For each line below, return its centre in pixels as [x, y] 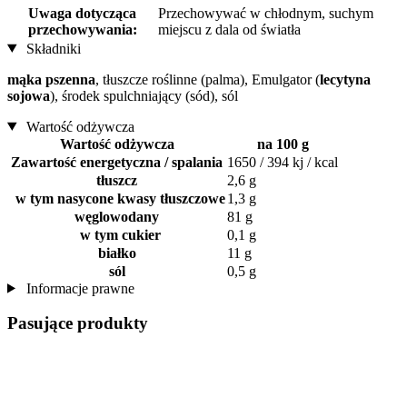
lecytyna [345, 79]
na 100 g [283, 144]
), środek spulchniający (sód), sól [144, 95]
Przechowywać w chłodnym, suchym [266, 13]
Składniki [51, 48]
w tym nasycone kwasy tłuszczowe [117, 198]
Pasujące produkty [78, 323]
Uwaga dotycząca [82, 13]
